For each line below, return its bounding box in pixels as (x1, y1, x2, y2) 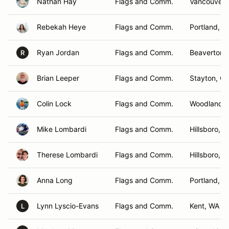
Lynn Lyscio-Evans (37, 201, 99, 210)
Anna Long (37, 176, 73, 185)
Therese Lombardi (37, 150, 98, 159)
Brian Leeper (37, 74, 79, 82)
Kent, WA (190, 201, 219, 210)
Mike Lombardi (37, 125, 86, 133)
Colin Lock (37, 99, 72, 108)
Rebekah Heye (37, 22, 86, 31)
